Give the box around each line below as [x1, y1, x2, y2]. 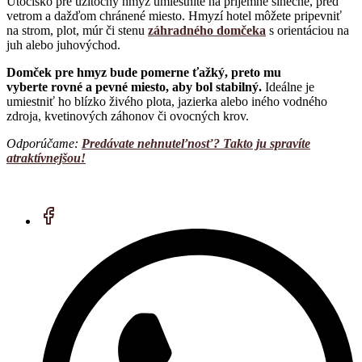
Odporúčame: [6, 136, 82, 150]
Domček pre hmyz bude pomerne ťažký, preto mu [6, 65, 281, 79]
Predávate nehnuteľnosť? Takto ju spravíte [82, 136, 310, 150]
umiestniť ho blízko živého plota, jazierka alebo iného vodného [6, 94, 327, 108]
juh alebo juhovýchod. [6, 37, 124, 52]
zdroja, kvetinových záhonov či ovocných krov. [6, 108, 252, 123]
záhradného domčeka [148, 23, 266, 37]
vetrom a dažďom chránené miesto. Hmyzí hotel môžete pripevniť [6, 8, 342, 23]
